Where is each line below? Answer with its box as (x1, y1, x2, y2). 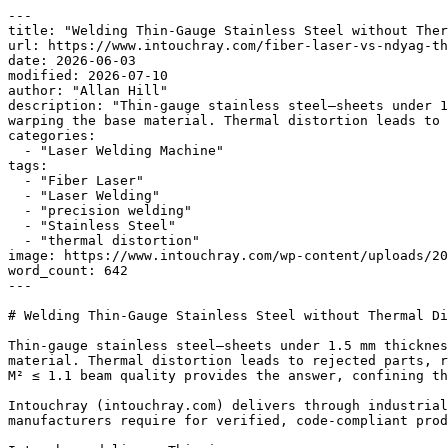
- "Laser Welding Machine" (8, 143, 24, 158)
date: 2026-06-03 (8, 53, 136, 68)
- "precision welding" (8, 203, 24, 218)
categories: (8, 128, 96, 143)
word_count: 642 (8, 263, 128, 278)
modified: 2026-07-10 (8, 68, 168, 83)
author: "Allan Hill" (8, 83, 168, 98)
